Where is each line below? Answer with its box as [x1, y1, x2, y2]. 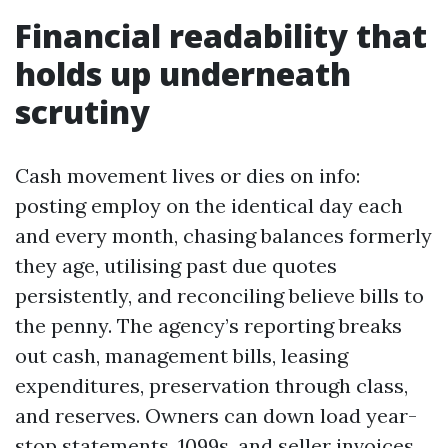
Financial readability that [15, 14, 427, 57]
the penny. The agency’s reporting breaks [15, 313, 402, 338]
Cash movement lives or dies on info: [15, 163, 360, 188]
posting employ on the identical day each [15, 193, 403, 218]
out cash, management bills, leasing [15, 343, 348, 368]
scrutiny [15, 90, 150, 133]
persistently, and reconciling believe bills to [15, 283, 424, 308]
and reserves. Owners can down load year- [15, 403, 417, 428]
